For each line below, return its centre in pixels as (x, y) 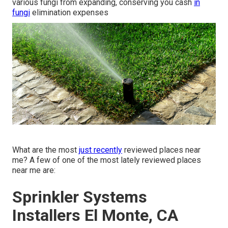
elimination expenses (69, 13)
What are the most (46, 150)
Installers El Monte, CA (95, 216)
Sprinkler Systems (80, 197)
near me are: (34, 170)
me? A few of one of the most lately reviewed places (107, 160)
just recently (101, 150)
